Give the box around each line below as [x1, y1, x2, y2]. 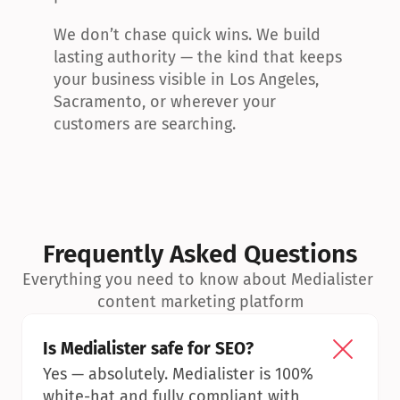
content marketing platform [96, 292, 304, 312]
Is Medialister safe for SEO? [43, 338, 254, 359]
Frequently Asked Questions [43, 239, 357, 269]
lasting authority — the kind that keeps [54, 47, 342, 67]
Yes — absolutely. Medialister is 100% [43, 364, 313, 384]
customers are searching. [54, 114, 236, 134]
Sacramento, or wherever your [54, 92, 276, 112]
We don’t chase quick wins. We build [54, 25, 321, 45]
